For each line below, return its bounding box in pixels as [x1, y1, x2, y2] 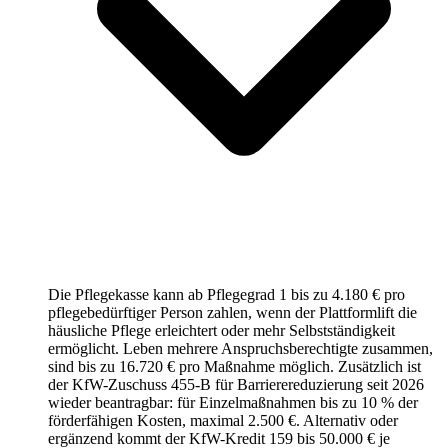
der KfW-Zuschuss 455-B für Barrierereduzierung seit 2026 [48, 376, 424, 394]
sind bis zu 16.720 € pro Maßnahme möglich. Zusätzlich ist [48, 358, 421, 376]
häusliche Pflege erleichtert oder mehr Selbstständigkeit [48, 322, 395, 340]
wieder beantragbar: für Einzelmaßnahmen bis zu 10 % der [48, 394, 418, 412]
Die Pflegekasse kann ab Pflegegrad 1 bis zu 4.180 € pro [48, 286, 405, 304]
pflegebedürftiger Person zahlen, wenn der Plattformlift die [48, 304, 417, 322]
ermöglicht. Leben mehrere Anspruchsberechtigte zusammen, [48, 340, 433, 358]
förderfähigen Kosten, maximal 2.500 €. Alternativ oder [48, 412, 398, 430]
